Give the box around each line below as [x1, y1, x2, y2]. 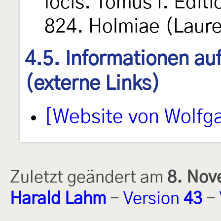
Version [123, 190, 184, 208]
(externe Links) [25, 74, 160, 94]
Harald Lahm [10, 190, 106, 208]
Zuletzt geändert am [10, 169, 167, 186]
